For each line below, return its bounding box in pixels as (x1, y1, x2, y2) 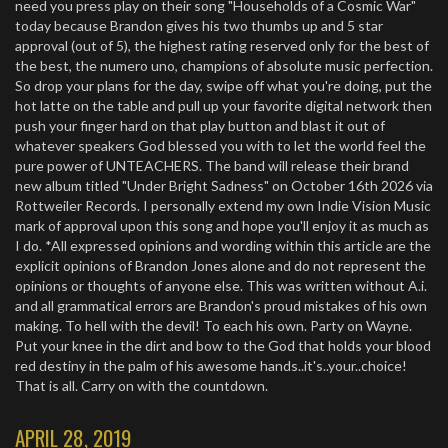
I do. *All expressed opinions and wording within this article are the (15, 237, 431, 254)
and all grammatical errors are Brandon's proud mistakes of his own (15, 297, 427, 314)
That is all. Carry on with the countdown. (15, 377, 268, 394)
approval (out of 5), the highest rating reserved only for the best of (15, 37, 429, 54)
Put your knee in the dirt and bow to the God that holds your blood (15, 337, 431, 354)
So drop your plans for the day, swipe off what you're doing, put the (15, 77, 432, 94)
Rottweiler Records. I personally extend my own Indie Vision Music (15, 197, 431, 214)
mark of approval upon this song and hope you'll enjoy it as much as (15, 217, 429, 234)
